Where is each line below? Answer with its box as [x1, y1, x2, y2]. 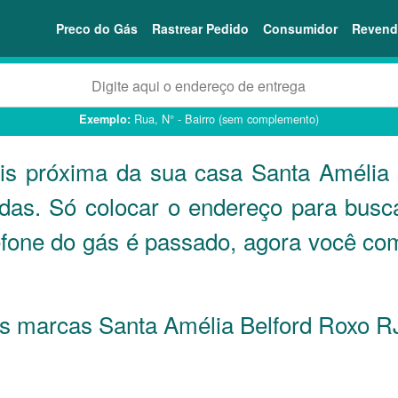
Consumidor [263, 19, 338, 37]
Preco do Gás [56, 19, 138, 37]
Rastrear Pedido [152, 19, 249, 37]
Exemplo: [79, 111, 131, 127]
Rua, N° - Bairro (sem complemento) [131, 110, 319, 127]
